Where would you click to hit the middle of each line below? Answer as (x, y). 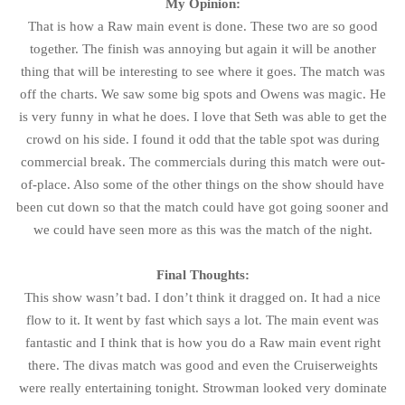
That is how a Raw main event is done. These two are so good (202, 26)
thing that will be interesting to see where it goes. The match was (202, 71)
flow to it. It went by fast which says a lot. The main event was (202, 320)
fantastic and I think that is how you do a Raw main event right (202, 342)
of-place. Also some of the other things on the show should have (202, 184)
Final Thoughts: (202, 274)
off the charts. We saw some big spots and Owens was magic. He (202, 94)
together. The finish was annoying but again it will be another (202, 48)
